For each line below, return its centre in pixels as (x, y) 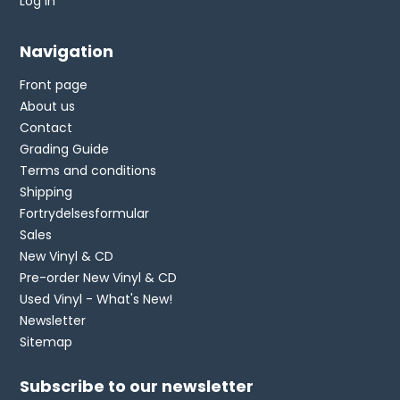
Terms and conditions (88, 171)
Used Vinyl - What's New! (96, 300)
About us (48, 107)
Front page (54, 85)
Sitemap (46, 342)
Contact (46, 128)
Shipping (46, 192)
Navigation (67, 52)
